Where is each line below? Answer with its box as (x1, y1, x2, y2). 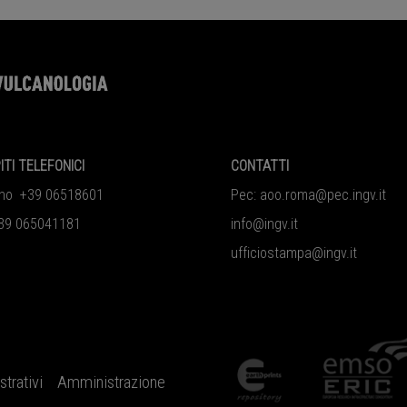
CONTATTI (230, 157, 289, 175)
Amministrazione (57, 372, 166, 393)
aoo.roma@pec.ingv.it (259, 186, 386, 204)
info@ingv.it (230, 215, 298, 233)
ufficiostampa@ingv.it (230, 244, 357, 263)
